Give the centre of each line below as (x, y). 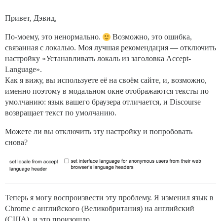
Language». (23, 70)
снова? (16, 143)
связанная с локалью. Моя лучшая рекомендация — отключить (110, 48)
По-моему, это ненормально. (54, 37)
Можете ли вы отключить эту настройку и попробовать (99, 132)
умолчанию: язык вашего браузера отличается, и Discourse (103, 102)
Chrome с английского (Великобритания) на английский (100, 208)
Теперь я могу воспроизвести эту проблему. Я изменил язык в (109, 197)
